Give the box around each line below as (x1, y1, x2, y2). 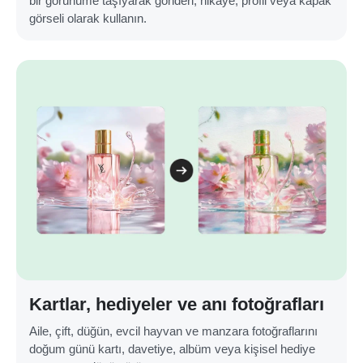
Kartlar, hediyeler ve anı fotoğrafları (29, 293, 324, 314)
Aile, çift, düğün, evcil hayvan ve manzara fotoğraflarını (29, 323, 318, 338)
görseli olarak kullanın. (29, 11, 147, 25)
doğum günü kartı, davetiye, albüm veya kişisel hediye (29, 341, 315, 356)
